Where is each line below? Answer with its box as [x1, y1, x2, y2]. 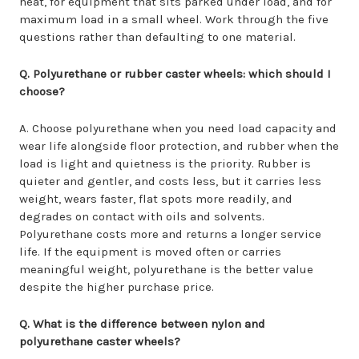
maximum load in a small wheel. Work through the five [19, 12, 329, 26]
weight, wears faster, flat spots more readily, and [19, 192, 292, 206]
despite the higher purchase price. [19, 280, 214, 294]
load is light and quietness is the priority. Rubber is [19, 156, 311, 171]
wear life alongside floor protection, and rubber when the [19, 139, 339, 153]
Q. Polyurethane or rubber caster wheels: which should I [19, 67, 331, 81]
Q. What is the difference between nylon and [19, 317, 265, 331]
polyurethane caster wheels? [19, 334, 180, 349]
